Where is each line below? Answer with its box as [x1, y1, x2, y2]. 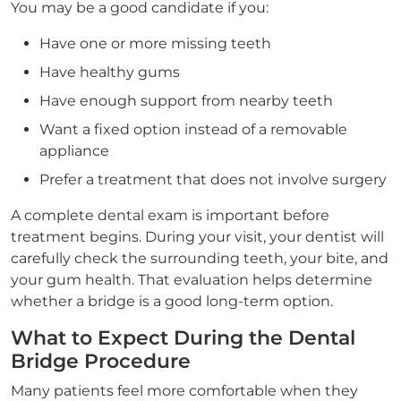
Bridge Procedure [11, 349, 191, 373]
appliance [39, 142, 109, 159]
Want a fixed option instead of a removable [39, 121, 347, 138]
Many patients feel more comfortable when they [11, 382, 358, 399]
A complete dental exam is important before [11, 207, 329, 224]
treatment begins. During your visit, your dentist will [11, 228, 384, 245]
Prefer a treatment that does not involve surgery [39, 171, 387, 188]
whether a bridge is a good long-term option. [11, 293, 333, 310]
